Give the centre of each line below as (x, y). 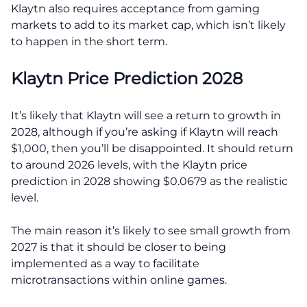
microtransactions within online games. (119, 280)
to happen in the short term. (89, 41)
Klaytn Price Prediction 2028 (127, 78)
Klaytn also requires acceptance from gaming (135, 8)
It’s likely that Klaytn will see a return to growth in (146, 115)
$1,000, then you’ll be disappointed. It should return (152, 148)
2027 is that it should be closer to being (119, 247)
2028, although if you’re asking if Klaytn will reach (145, 132)
